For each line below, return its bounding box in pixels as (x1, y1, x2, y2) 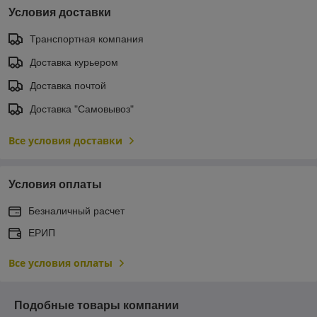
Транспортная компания (30, 33, 144, 45)
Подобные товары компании (14, 299, 179, 311)
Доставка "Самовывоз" (30, 103, 134, 115)
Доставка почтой (30, 79, 106, 91)
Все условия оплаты (8, 255, 113, 270)
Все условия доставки (8, 133, 122, 147)
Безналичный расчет (28, 204, 125, 217)
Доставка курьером (30, 56, 118, 68)
